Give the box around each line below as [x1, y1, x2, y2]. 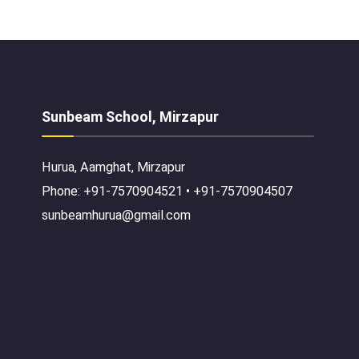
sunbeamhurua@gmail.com [42, 207, 191, 223]
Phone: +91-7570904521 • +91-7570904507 [42, 183, 292, 199]
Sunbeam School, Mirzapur [42, 107, 219, 125]
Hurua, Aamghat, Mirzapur [42, 159, 185, 175]
